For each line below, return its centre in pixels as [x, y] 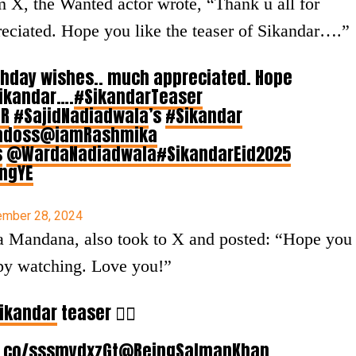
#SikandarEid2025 [224, 154]
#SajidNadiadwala [81, 116]
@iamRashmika [99, 135]
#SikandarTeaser [138, 97]
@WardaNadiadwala [81, 154]
